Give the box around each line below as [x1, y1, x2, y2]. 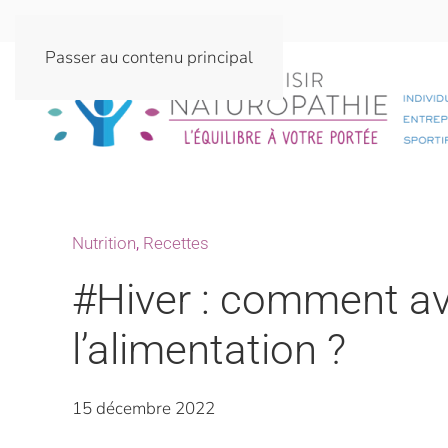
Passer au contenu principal [45, 46, 253, 69]
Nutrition [72, 233, 136, 253]
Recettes [143, 233, 209, 253]
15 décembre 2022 [72, 397, 215, 420]
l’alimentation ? [72, 325, 346, 374]
